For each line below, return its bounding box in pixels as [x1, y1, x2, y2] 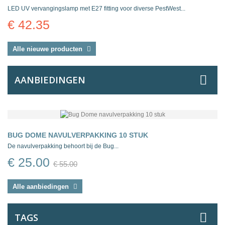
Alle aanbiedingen [13, 183, 71, 191]
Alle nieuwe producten [13, 45, 84, 53]
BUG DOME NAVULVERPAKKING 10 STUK [8, 131, 148, 140]
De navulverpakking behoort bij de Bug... [8, 143, 119, 150]
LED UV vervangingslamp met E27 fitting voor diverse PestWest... [8, 5, 185, 12]
